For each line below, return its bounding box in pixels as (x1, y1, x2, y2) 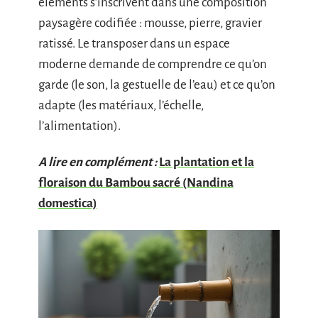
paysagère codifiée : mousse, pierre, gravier (38, 16, 262, 30)
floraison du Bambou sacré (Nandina (38, 176, 234, 190)
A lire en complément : (38, 155, 157, 169)
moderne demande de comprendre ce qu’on (38, 57, 267, 71)
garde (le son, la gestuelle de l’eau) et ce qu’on (38, 77, 275, 92)
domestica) (38, 197, 97, 210)
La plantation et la (159, 155, 254, 169)
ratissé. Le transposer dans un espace (38, 36, 230, 50)
